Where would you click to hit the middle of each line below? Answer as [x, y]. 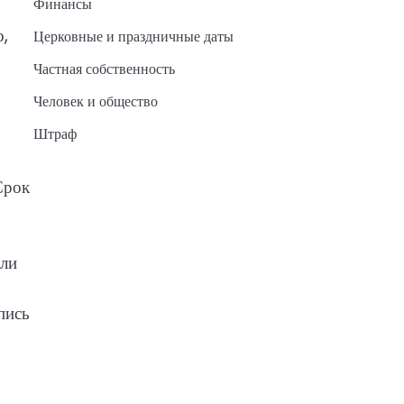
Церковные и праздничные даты [133, 37]
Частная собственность [104, 69]
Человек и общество [95, 102]
